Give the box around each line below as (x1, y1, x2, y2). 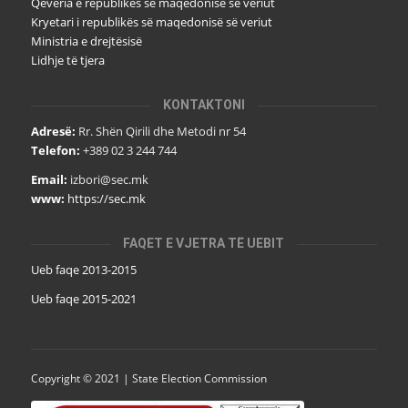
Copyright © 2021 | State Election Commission (30, 370, 267, 386)
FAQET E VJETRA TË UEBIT (123, 236, 285, 251)
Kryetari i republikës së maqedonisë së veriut (30, 14, 272, 31)
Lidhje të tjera (30, 52, 105, 69)
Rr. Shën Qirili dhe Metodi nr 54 (75, 123, 246, 140)
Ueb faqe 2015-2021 (30, 291, 137, 308)
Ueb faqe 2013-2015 (30, 261, 137, 279)
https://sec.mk (66, 190, 146, 208)
